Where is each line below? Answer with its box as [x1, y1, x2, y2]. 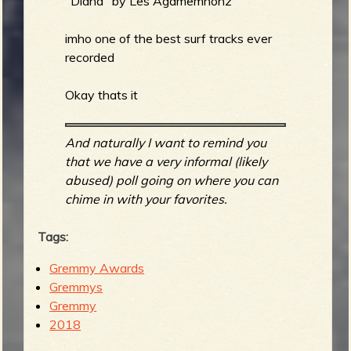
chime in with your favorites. [65, 190, 228, 207]
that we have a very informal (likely [65, 153, 268, 169]
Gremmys [49, 278, 103, 295]
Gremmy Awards [49, 259, 145, 276]
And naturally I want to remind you [65, 134, 267, 150]
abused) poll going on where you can [65, 172, 279, 188]
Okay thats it [65, 87, 139, 103]
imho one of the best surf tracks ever [65, 31, 273, 47]
